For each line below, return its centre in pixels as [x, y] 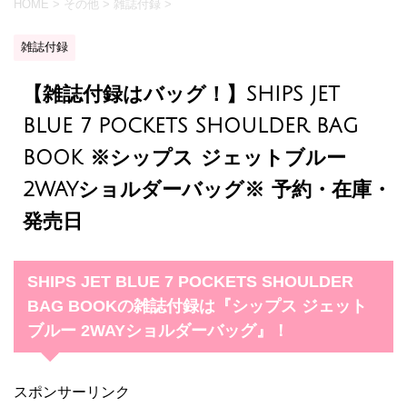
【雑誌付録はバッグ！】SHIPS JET [181, 95]
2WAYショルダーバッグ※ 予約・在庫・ [207, 190]
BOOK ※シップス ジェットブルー [184, 159]
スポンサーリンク [72, 392]
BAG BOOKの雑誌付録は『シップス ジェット [197, 307]
